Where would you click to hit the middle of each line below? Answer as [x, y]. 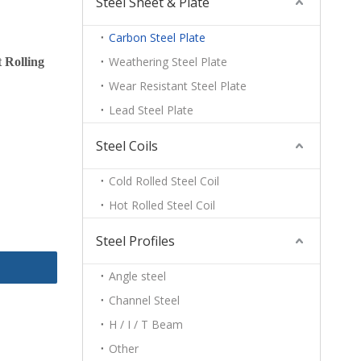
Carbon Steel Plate [157, 37]
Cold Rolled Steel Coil [164, 181]
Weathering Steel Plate [168, 62]
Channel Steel [144, 300]
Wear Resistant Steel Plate [178, 86]
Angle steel [137, 276]
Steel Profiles [135, 241]
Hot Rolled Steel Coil [162, 205]
